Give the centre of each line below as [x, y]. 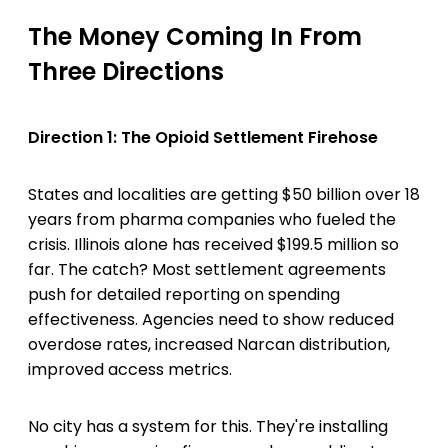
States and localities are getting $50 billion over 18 [224, 194]
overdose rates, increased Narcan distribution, [209, 344]
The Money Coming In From [195, 37]
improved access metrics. [130, 369]
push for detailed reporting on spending [184, 294]
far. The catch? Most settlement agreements [207, 269]
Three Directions [126, 72]
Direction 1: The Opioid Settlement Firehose [203, 137]
